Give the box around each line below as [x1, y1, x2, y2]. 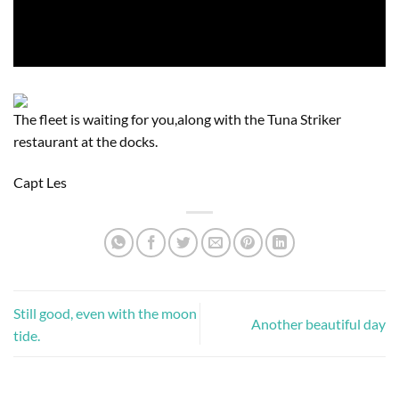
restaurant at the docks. [13, 132, 158, 150]
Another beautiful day [251, 315, 386, 333]
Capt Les [13, 173, 67, 191]
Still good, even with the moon [13, 304, 197, 322]
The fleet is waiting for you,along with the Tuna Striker [13, 110, 341, 127]
